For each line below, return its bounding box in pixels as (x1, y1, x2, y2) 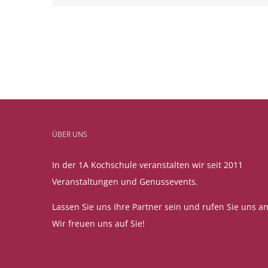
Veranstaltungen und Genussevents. (52, 176, 198, 188)
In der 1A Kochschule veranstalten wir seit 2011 (52, 159, 243, 171)
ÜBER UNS (52, 129, 87, 140)
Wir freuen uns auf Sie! (52, 218, 145, 230)
